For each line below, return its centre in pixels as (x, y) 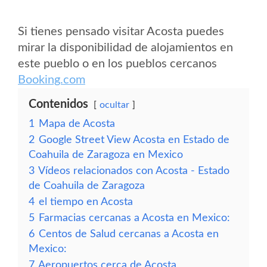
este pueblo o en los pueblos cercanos (117, 64)
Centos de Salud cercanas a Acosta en (129, 234)
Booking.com (52, 80)
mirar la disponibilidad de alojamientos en (125, 48)
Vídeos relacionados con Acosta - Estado (134, 171)
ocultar (114, 105)
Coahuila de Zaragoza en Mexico (106, 155)
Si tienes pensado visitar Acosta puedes (121, 32)
